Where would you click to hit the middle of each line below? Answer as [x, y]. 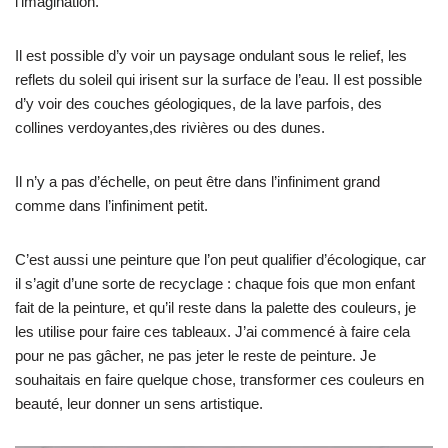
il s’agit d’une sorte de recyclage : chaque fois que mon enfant [215, 283]
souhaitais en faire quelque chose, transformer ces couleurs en [219, 379]
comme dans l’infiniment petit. [111, 205]
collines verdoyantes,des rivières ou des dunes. [170, 127]
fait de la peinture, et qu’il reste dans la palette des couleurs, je [215, 307]
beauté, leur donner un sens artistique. [139, 403]
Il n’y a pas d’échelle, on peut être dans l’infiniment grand [197, 181]
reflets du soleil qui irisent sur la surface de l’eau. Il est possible [218, 79]
